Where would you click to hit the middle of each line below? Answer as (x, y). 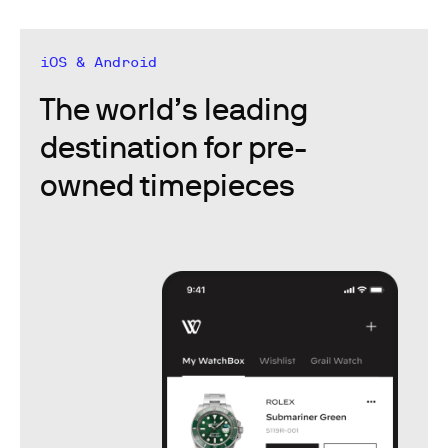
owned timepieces (167, 184)
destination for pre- (173, 146)
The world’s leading (174, 108)
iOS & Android (98, 62)
